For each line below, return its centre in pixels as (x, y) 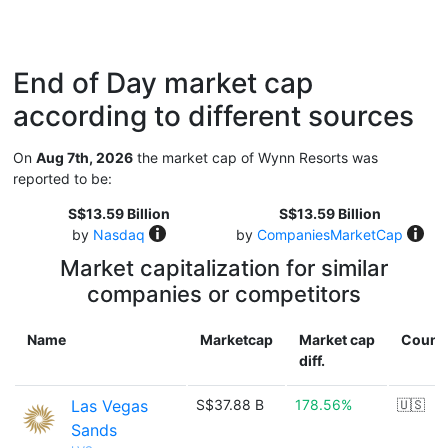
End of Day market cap (163, 83)
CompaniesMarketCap (329, 234)
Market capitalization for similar (224, 268)
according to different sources (213, 116)
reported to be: (62, 178)
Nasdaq (118, 234)
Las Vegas (109, 406)
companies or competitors (224, 294)
